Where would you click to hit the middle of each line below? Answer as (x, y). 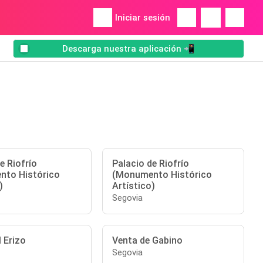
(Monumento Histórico (162, 175)
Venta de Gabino (148, 240)
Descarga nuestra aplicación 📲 (129, 49)
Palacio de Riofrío (151, 163)
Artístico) (134, 186)
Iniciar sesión (143, 18)
